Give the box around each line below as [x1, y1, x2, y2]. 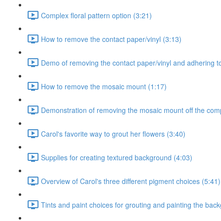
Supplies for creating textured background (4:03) [41, 152, 192, 162]
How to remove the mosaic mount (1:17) [41, 81, 167, 91]
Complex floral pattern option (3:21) [41, 10, 152, 20]
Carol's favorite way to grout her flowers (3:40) [41, 128, 185, 139]
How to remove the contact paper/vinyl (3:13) [41, 34, 182, 44]
